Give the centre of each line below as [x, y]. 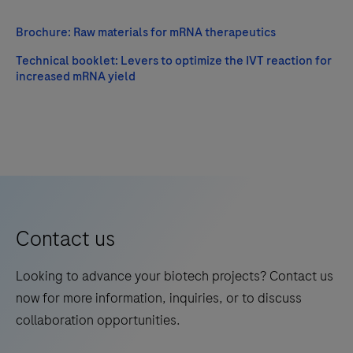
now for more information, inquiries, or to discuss [159, 297]
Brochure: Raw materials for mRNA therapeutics [146, 32]
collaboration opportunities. [98, 320]
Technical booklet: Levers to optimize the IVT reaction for [174, 60]
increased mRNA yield [76, 76]
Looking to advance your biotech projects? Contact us [175, 275]
